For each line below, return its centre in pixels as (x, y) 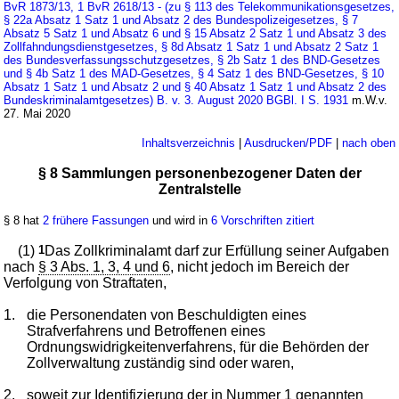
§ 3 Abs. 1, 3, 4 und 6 (105, 266)
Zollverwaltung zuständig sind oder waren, (161, 362)
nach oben (368, 142)
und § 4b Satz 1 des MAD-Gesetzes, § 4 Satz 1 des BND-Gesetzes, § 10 (194, 73)
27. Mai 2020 (37, 113)
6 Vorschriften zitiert (263, 220)
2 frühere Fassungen (96, 220)
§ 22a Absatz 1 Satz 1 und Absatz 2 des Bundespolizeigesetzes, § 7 (181, 20)
